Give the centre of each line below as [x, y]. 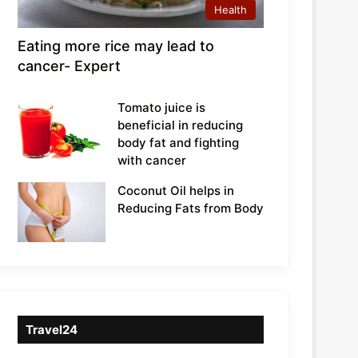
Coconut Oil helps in [176, 190]
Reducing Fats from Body [191, 208]
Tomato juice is [162, 107]
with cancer [152, 160]
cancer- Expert [70, 66]
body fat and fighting [179, 142]
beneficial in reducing [181, 125]
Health [231, 9]
